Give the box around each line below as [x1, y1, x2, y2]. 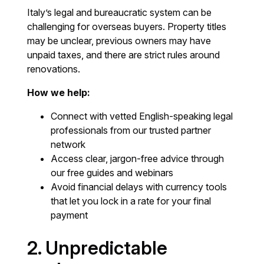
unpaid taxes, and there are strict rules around [27, 49, 220, 61]
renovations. [27, 63, 81, 75]
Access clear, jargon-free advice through [51, 153, 225, 164]
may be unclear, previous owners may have [27, 35, 212, 47]
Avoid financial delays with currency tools [51, 181, 227, 193]
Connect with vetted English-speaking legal [51, 110, 233, 122]
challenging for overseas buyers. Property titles [27, 21, 227, 32]
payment [51, 209, 88, 221]
